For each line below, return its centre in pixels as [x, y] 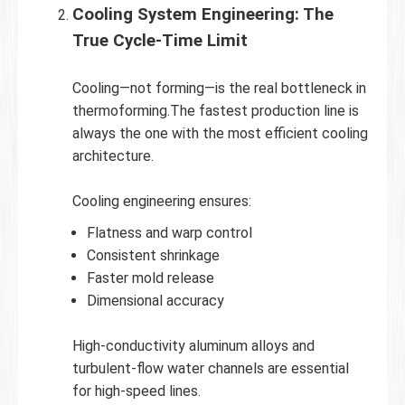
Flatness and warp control [170, 232]
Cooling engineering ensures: [162, 201]
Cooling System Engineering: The [203, 14]
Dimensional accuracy [155, 300]
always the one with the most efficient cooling [220, 133]
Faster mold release [151, 278]
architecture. [113, 155]
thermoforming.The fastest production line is [216, 110]
